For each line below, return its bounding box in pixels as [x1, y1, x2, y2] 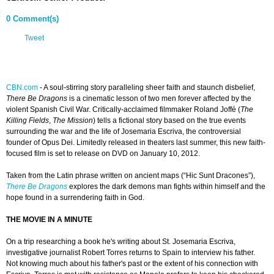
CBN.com [6, 83, 38, 92]
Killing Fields [6, 116, 49, 125]
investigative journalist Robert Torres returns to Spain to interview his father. [6, 248, 255, 257]
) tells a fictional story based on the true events [93, 116, 246, 125]
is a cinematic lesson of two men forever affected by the [69, 94, 251, 103]
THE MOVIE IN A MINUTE [6, 215, 92, 224]
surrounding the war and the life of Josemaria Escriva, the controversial [6, 127, 241, 136]
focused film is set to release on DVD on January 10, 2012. [6, 149, 200, 158]
